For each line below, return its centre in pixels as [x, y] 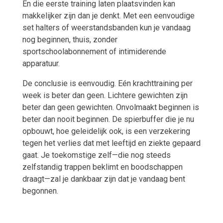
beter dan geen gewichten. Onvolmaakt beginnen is [111, 108]
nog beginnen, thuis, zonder [70, 40]
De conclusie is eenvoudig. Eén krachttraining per [107, 84]
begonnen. [40, 191]
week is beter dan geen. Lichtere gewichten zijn [105, 96]
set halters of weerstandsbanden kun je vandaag [106, 28]
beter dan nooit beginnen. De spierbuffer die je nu [108, 119]
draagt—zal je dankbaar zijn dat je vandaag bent [104, 179]
